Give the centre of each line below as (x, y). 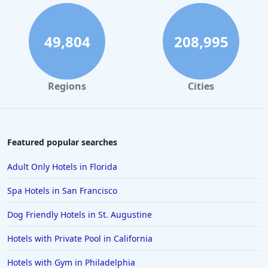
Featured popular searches (62, 142)
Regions (67, 86)
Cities (201, 86)
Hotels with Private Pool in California (80, 239)
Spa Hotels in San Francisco (62, 191)
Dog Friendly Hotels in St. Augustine (80, 215)
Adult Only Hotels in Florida (62, 167)
